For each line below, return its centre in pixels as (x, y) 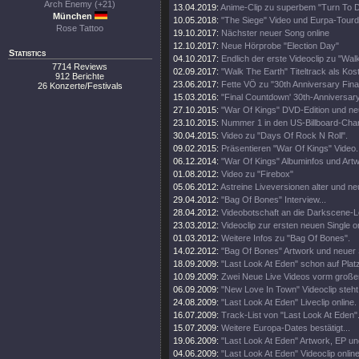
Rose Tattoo (80, 28)
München (73, 16)
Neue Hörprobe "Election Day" (280, 46)
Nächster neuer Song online (275, 33)
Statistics (27, 53)
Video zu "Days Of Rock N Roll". (284, 135)
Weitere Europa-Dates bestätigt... (286, 328)
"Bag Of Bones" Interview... (274, 200)
